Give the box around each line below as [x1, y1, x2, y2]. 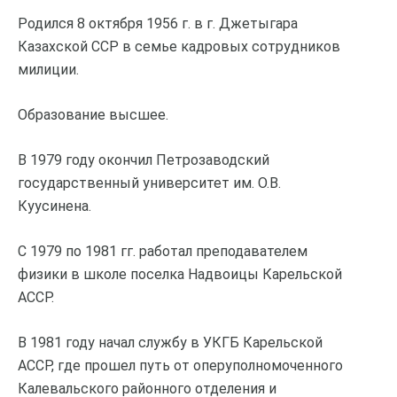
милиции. [18, 60, 79, 78]
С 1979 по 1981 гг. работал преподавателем [18, 242, 307, 260]
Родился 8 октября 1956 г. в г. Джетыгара [18, 14, 298, 32]
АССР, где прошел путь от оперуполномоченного [18, 356, 343, 374]
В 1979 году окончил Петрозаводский [18, 151, 269, 168]
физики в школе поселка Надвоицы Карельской [18, 265, 342, 283]
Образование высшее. [18, 105, 168, 123]
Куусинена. [18, 197, 91, 214]
